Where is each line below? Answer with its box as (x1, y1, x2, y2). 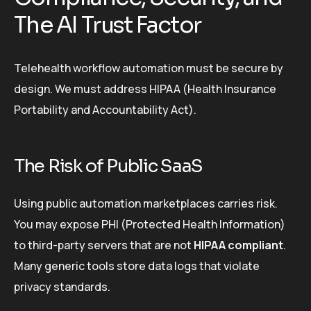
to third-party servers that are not (14, 237, 194, 253)
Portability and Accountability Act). (14, 101, 196, 117)
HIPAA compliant (194, 237, 283, 253)
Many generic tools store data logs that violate (14, 258, 260, 274)
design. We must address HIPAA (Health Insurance (14, 81, 276, 96)
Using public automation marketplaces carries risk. (14, 196, 278, 212)
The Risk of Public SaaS (14, 154, 203, 178)
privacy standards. (14, 279, 110, 295)
